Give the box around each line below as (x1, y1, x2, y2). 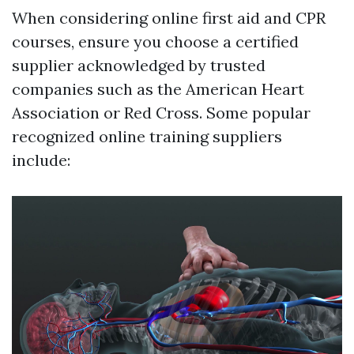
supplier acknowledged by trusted (12, 55, 265, 75)
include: (12, 150, 70, 170)
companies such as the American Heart (12, 79, 304, 99)
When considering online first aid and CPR (12, 8, 326, 28)
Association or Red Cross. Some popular (12, 103, 311, 122)
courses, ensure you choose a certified (12, 32, 299, 51)
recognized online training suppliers (12, 126, 282, 146)
